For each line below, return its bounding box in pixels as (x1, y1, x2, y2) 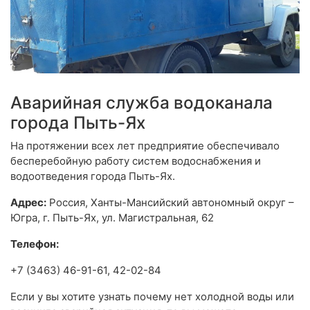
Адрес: (10, 196, 46, 210)
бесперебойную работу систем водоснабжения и (10, 154, 261, 168)
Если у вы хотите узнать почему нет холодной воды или (10, 290, 294, 304)
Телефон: (10, 237, 59, 251)
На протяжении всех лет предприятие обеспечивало (10, 139, 280, 153)
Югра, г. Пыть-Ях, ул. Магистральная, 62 (10, 211, 214, 225)
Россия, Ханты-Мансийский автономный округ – (46, 196, 294, 210)
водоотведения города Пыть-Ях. (10, 170, 175, 183)
